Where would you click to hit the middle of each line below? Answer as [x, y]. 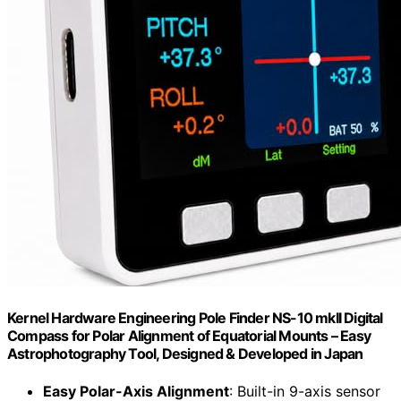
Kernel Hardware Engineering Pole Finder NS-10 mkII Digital [195, 318]
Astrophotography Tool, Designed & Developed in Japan [185, 354]
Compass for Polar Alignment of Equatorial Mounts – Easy [189, 336]
